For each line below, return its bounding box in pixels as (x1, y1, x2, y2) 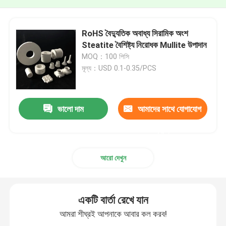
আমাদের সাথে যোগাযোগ (138, 104, 202, 115)
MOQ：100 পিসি (82, 52, 130, 61)
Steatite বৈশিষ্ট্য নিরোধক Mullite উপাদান (82, 39, 207, 50)
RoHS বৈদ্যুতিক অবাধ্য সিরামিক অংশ (82, 28, 189, 38)
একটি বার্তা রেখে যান (78, 193, 148, 206)
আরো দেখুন (100, 153, 126, 162)
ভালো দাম (57, 104, 84, 115)
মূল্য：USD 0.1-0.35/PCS (82, 64, 157, 72)
